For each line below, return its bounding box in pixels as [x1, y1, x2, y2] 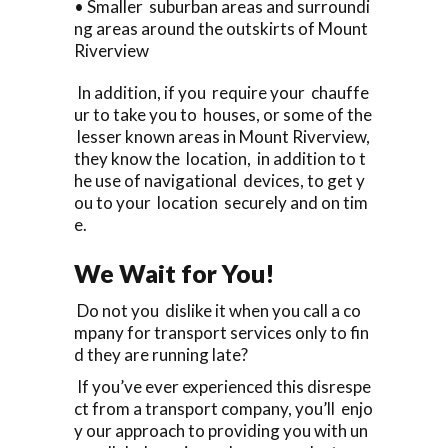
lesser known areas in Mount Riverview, [74, 125, 370, 147]
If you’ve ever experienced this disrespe [74, 375, 371, 397]
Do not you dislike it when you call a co [74, 299, 361, 321]
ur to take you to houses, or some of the [74, 103, 372, 125]
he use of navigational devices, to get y [74, 169, 365, 191]
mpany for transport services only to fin [74, 321, 369, 343]
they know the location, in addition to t [74, 147, 366, 169]
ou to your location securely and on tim [74, 191, 368, 213]
